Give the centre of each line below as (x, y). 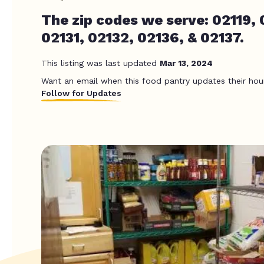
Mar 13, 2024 (186, 63)
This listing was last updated (100, 63)
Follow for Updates (81, 93)
